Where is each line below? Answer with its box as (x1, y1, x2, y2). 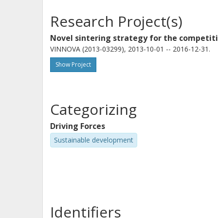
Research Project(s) (50, 11, 182, 31)
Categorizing (50, 99, 137, 119)
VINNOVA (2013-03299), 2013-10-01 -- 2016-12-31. (50, 44, 210, 54)
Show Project (55, 60, 91, 69)
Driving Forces (50, 121, 105, 131)
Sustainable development (54, 135, 133, 145)
